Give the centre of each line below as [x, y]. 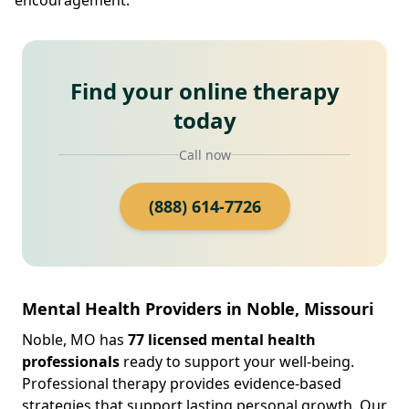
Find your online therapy [204, 90]
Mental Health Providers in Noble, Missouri [198, 308]
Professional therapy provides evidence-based [182, 383]
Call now [204, 154]
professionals [71, 361]
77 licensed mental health [222, 339]
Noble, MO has [75, 339]
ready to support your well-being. [237, 361]
